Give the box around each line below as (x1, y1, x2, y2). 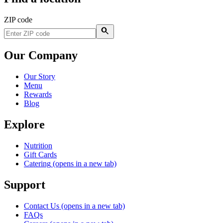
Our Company (4, 48, 78, 62)
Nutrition (24, 141, 52, 150)
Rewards (24, 90, 52, 99)
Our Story (24, 72, 55, 81)
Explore (4, 117, 45, 131)
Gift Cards (24, 150, 57, 159)
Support (4, 178, 45, 191)
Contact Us (24, 201, 59, 210)
